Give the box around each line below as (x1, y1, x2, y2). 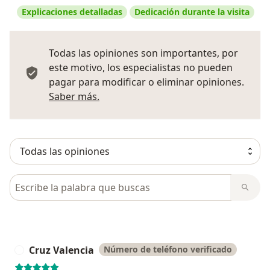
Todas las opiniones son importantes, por (49, 46, 238, 60)
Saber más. (49, 89, 99, 103)
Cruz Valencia (29, 243, 94, 257)
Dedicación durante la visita (134, 5, 250, 17)
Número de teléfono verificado (104, 243, 232, 255)
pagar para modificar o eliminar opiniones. (49, 75, 244, 89)
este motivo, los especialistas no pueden (49, 60, 233, 74)
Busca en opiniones (9, 174, 102, 187)
